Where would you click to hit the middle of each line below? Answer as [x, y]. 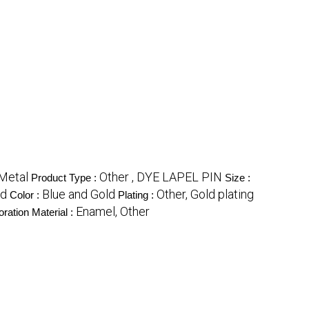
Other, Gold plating [205, 195]
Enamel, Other [113, 212]
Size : [238, 178]
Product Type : [65, 178]
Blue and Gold [79, 195]
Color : [26, 195]
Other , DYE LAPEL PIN [161, 177]
